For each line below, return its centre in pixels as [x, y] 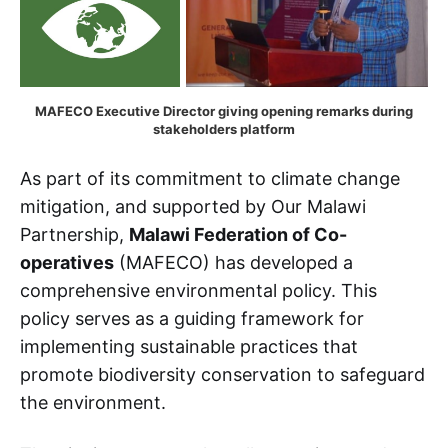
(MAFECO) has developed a [233, 263]
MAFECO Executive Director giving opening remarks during [224, 111]
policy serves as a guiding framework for [192, 319]
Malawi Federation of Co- [238, 235]
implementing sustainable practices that [189, 347]
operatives [67, 263]
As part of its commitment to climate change [210, 179]
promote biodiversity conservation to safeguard [222, 375]
